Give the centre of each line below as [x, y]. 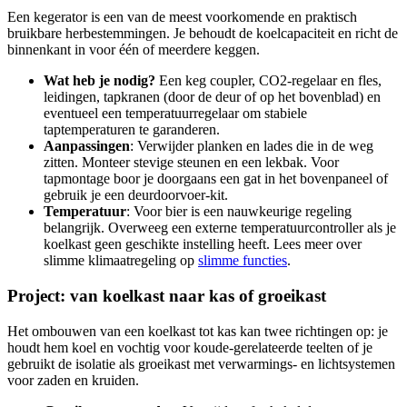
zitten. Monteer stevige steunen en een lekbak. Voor [191, 163]
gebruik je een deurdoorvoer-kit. [136, 195]
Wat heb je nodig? [99, 81]
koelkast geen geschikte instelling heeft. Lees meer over [203, 244]
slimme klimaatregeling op [121, 261]
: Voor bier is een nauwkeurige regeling [239, 212]
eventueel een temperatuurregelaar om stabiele [175, 114]
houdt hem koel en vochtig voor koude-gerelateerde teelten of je [190, 347]
